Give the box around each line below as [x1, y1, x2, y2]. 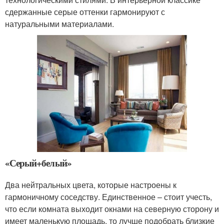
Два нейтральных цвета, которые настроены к [5, 178, 176, 190]
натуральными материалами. [5, 18, 114, 30]
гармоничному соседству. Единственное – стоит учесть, [5, 190, 212, 202]
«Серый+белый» [5, 155, 71, 169]
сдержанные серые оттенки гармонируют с [5, 6, 165, 18]
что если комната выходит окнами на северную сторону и [5, 202, 219, 214]
